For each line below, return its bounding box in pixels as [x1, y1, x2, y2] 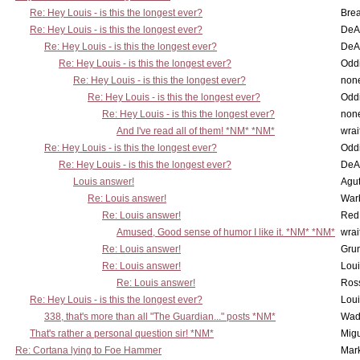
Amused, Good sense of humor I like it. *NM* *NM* [117, 227, 335, 238]
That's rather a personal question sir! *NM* [30, 328, 214, 339]
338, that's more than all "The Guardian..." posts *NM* [44, 311, 276, 322]
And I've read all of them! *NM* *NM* [117, 125, 275, 137]
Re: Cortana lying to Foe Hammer [15, 345, 162, 356]
